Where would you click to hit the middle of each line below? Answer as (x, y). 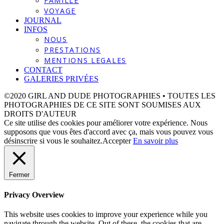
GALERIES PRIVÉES (61, 78)
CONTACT (43, 69)
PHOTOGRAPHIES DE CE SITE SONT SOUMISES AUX (102, 104)
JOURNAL (43, 20)
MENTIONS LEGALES (85, 60)
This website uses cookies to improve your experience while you (106, 214)
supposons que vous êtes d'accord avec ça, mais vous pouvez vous (108, 131)
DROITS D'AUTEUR (40, 113)
